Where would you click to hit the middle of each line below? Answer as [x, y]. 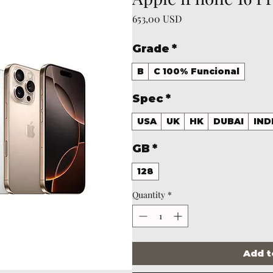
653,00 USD [157, 19]
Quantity [149, 195]
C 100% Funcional [197, 72]
